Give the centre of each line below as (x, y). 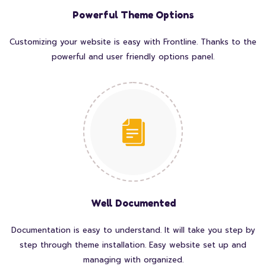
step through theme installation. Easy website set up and (133, 245)
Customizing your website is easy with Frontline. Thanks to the (133, 42)
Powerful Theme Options (133, 15)
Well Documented (133, 203)
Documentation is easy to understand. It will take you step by (133, 230)
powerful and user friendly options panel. (133, 57)
